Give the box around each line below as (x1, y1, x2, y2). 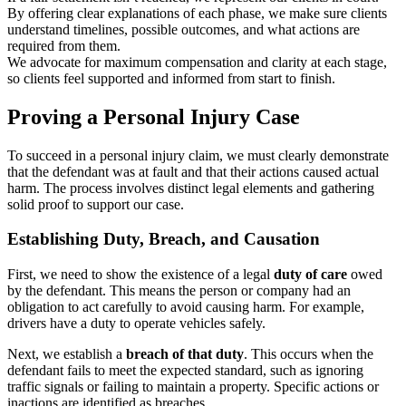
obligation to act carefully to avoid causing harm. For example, (7, 299, 364, 315)
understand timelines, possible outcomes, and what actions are (7, 21, 360, 37)
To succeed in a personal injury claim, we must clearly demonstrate (7, 147, 389, 163)
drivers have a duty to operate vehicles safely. (7, 315, 266, 332)
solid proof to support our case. (7, 196, 184, 212)
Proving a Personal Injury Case (7, 104, 300, 129)
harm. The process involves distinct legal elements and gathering (7, 179, 374, 196)
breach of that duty (126, 346, 244, 362)
